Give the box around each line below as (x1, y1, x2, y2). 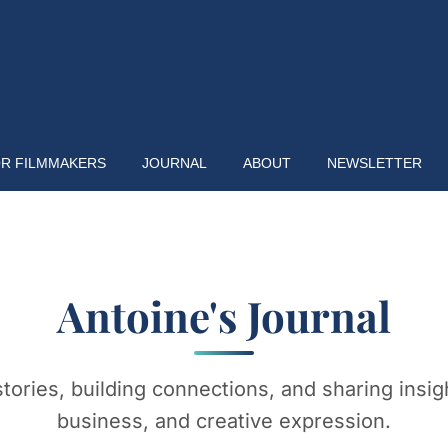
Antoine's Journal (57, 288, 391, 344)
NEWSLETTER (326, 155, 422, 171)
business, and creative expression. (57, 409, 391, 433)
